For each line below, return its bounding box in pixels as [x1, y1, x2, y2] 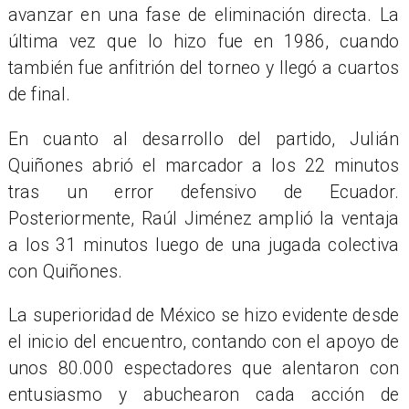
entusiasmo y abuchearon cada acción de [7, 383, 400, 405]
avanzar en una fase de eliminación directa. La [7, 5, 400, 26]
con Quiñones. [7, 260, 123, 282]
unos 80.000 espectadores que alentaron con [7, 357, 400, 379]
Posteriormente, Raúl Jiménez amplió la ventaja [7, 207, 400, 229]
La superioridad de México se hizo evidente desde [7, 304, 400, 326]
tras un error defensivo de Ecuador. [7, 181, 400, 203]
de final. [7, 84, 71, 106]
